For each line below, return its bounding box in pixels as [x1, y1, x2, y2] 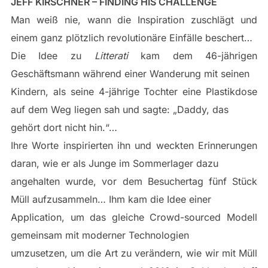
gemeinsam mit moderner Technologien [10, 229, 189, 241]
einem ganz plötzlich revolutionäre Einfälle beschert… [10, 32, 252, 44]
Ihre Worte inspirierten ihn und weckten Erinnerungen [10, 139, 258, 151]
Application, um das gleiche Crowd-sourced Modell [10, 211, 258, 223]
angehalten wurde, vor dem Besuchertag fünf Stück [10, 175, 258, 187]
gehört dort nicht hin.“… [10, 121, 120, 133]
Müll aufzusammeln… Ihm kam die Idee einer [10, 193, 211, 205]
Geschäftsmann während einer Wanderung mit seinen [10, 68, 249, 80]
